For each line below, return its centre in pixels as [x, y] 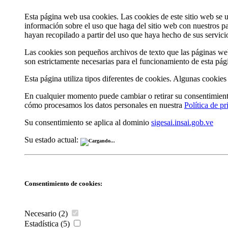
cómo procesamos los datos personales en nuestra [104, 105]
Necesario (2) [47, 213]
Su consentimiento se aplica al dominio [88, 122]
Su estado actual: [52, 139]
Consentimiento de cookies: [63, 183]
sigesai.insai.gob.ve [182, 122]
